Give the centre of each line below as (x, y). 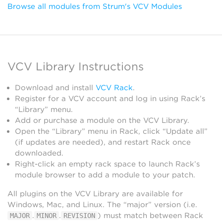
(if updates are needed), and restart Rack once (103, 142)
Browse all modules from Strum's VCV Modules (95, 6)
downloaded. (39, 153)
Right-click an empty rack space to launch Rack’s (107, 164)
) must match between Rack (150, 216)
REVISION (79, 216)
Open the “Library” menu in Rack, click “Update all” (111, 131)
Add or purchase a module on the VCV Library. (102, 120)
